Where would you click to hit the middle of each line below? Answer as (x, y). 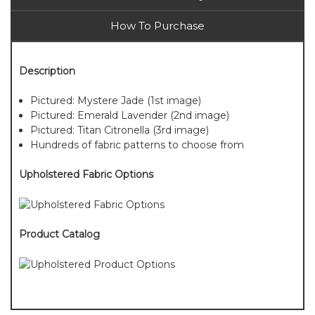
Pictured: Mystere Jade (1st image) (116, 101)
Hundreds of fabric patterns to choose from (137, 145)
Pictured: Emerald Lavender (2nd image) (130, 116)
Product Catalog (59, 234)
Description (47, 71)
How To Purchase (157, 26)
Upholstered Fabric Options (86, 175)
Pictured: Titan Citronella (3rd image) (120, 130)
